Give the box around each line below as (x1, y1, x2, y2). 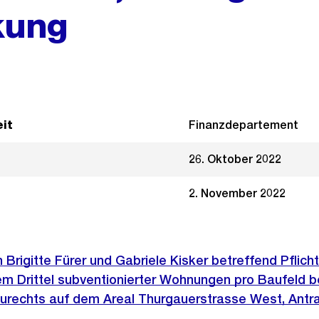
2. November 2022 (188, 187, 286, 200)
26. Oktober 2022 (188, 152, 281, 166)
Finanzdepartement (188, 118, 298, 132)
